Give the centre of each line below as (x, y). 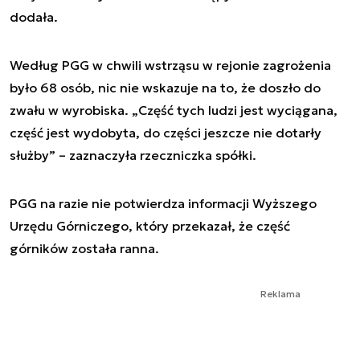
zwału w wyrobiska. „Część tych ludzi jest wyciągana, (174, 110)
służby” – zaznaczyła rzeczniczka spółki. (133, 155)
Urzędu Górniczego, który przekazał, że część (150, 225)
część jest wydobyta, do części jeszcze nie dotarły (166, 132)
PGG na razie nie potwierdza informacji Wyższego (163, 203)
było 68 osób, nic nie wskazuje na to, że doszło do (165, 87)
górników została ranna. (84, 248)
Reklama (280, 293)
